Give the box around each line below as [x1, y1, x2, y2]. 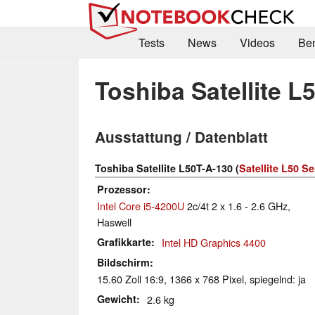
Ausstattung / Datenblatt [95, 127, 268, 148]
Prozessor [97, 182, 147, 197]
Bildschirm [97, 255, 150, 270]
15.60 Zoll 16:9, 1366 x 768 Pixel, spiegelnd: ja [97, 271, 306, 287]
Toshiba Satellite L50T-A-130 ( [95, 161, 239, 176]
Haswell [97, 214, 131, 230]
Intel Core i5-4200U [97, 198, 184, 214]
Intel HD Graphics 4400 [162, 235, 266, 250]
